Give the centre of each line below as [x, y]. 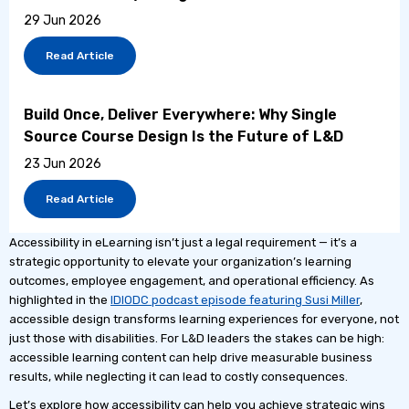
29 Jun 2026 [63, 20]
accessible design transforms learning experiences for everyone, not [204, 319]
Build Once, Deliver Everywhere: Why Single [180, 114]
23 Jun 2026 [63, 163]
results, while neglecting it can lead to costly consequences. [178, 376]
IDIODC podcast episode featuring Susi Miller [235, 299]
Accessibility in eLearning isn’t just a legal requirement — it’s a [183, 242]
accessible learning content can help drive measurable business [191, 357]
